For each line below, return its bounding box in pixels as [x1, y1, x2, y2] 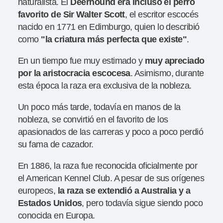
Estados [18, 198, 51, 208]
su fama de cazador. [18, 139, 94, 149]
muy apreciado [144, 55, 205, 66]
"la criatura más [41, 34, 105, 44]
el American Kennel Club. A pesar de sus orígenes [18, 173, 205, 183]
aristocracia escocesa [43, 68, 130, 78]
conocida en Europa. [18, 210, 95, 221]
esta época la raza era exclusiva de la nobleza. [18, 80, 192, 91]
